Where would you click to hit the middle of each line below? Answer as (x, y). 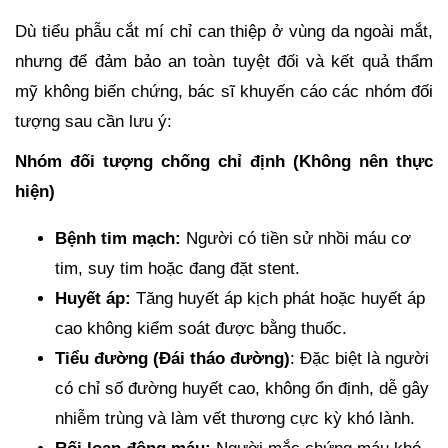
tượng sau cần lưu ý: (93, 121)
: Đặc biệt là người (359, 358)
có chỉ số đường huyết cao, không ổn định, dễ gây (242, 388)
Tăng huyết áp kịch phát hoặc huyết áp (278, 298)
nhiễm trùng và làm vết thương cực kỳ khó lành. (235, 418)
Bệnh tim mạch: (118, 238)
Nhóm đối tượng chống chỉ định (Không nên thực (224, 161)
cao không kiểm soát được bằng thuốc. (201, 328)
